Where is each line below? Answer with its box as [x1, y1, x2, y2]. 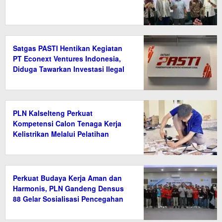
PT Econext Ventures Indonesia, [13, 54, 121, 64]
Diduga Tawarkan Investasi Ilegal [13, 64, 124, 74]
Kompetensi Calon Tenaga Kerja [13, 118, 121, 129]
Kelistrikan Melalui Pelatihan [13, 129, 109, 139]
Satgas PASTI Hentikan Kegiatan [13, 43, 122, 54]
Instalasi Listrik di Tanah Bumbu [13, 139, 122, 150]
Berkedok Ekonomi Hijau [13, 74, 96, 85]
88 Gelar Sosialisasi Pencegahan [13, 194, 123, 204]
